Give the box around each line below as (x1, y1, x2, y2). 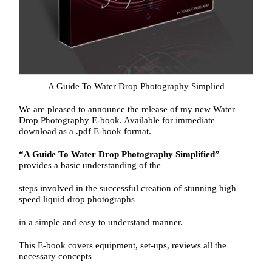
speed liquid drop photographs (19, 194, 135, 205)
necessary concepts (19, 251, 92, 262)
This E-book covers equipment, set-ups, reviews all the (19, 240, 227, 251)
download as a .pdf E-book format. (19, 126, 152, 137)
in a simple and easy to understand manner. (19, 217, 183, 228)
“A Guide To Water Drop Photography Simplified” (19, 149, 220, 160)
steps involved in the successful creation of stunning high (19, 183, 237, 194)
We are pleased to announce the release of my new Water (19, 104, 236, 115)
